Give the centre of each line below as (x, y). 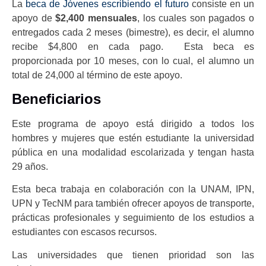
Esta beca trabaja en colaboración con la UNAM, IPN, (133, 189)
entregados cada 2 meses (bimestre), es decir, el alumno (133, 32)
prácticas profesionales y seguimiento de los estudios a (133, 218)
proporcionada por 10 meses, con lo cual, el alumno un (133, 61)
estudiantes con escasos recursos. (84, 232)
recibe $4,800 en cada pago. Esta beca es (133, 46)
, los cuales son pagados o (195, 18)
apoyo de (32, 18)
